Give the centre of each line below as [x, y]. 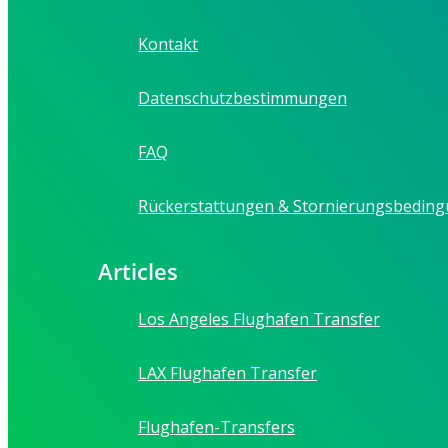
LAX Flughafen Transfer [227, 373]
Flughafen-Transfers [216, 427]
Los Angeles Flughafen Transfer [259, 319]
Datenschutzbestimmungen [242, 98]
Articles [138, 271]
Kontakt [168, 44]
